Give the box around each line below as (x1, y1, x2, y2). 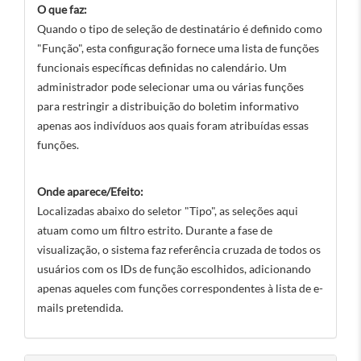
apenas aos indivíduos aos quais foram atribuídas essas (37, 118, 309, 132)
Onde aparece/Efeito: (37, 185, 143, 198)
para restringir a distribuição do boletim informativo (37, 99, 299, 113)
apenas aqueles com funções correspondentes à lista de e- (37, 281, 323, 295)
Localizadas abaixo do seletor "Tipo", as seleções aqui (37, 204, 298, 218)
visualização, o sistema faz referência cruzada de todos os (37, 243, 321, 256)
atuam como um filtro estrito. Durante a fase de (37, 223, 272, 237)
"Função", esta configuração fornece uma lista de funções (37, 41, 319, 55)
